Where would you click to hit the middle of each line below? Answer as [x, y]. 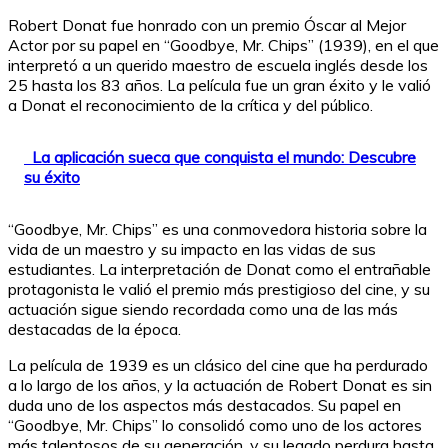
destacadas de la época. [94, 328]
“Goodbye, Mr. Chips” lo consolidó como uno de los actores [215, 424]
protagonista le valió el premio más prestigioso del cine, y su [219, 288]
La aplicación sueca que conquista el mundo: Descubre [224, 156]
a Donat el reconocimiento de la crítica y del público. [190, 104]
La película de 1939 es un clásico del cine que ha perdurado [218, 364]
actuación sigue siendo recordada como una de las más [203, 308]
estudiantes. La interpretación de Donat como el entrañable [219, 268]
